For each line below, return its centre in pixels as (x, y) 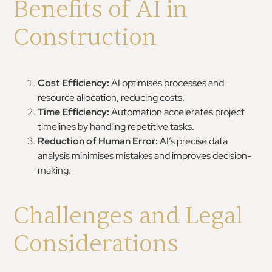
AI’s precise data (193, 141)
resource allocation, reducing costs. (111, 97)
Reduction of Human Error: (98, 141)
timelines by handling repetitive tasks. (116, 127)
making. (55, 170)
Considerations (96, 244)
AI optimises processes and (167, 83)
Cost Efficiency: (74, 83)
